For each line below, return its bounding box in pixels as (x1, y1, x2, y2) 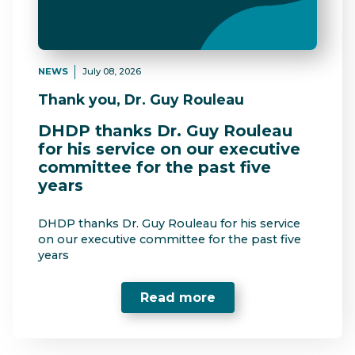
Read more (139, 290, 216, 306)
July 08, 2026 (82, 66, 141, 78)
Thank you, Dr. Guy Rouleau (38, 90, 244, 108)
